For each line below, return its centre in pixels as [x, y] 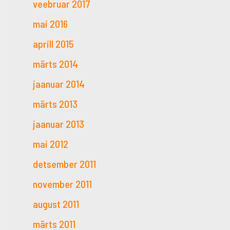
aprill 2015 [53, 43]
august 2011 [56, 204]
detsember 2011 [64, 164]
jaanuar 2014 [59, 83]
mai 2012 [51, 143]
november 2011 [62, 184]
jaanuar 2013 [59, 123]
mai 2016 [50, 23]
